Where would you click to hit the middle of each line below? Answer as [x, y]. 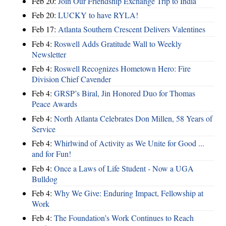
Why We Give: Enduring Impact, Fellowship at [129, 193]
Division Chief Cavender [71, 79]
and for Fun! [51, 154]
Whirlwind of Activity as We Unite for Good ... [129, 143]
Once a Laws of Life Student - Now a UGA [124, 168]
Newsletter [49, 54]
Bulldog [45, 179]
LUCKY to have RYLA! [98, 15]
